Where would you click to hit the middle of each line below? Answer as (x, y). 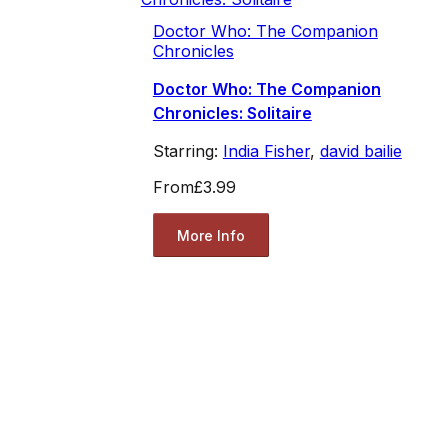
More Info (210, 235)
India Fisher (266, 151)
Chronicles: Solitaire (232, 113)
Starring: (187, 151)
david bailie (360, 151)
